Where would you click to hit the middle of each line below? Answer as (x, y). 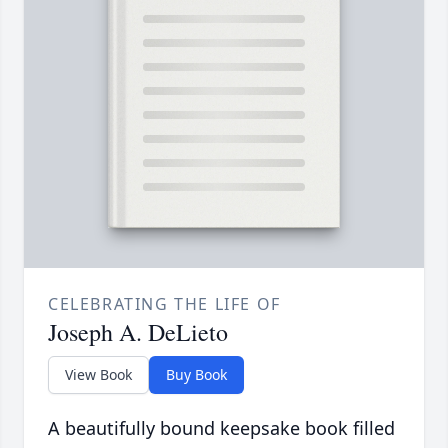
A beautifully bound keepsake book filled (221, 428)
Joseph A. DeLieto (138, 332)
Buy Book (196, 375)
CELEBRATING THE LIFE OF (164, 304)
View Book (98, 375)
